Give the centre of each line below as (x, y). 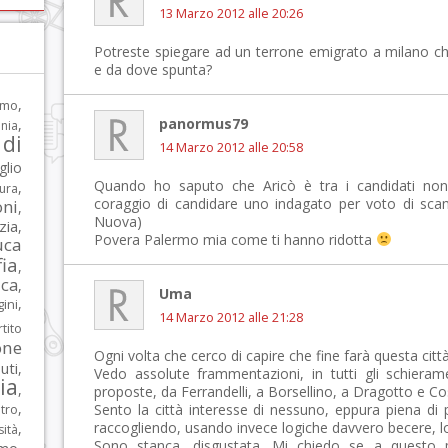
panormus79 (203, 123)
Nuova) (118, 221)
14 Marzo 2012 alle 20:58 (231, 147)
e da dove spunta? (153, 69)
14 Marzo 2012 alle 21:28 (231, 317)
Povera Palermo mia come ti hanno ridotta (235, 239)
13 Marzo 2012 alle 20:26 (231, 13)
